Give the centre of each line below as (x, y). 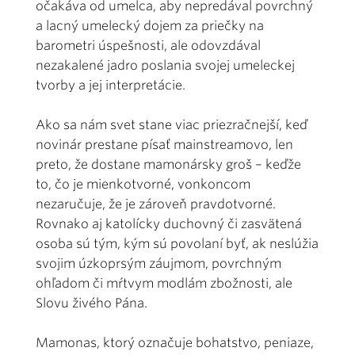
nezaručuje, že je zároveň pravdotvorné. (156, 204)
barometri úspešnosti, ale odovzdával (148, 45)
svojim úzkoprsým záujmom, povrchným (158, 263)
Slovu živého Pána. (93, 303)
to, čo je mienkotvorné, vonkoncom (143, 184)
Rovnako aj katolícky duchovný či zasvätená (169, 223)
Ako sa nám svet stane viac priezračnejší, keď (172, 124)
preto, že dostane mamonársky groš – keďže (168, 164)
